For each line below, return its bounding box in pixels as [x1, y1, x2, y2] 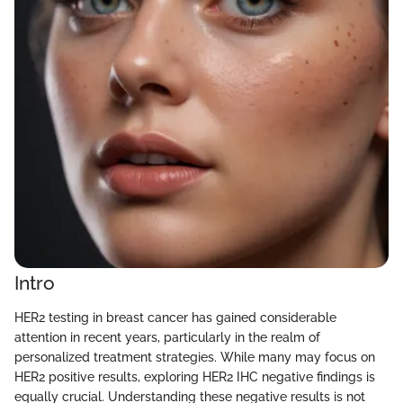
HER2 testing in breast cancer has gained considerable [14, 309, 336, 325]
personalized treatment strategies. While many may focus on [14, 349, 375, 364]
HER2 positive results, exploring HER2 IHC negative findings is [14, 369, 375, 384]
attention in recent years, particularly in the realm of [14, 329, 320, 345]
